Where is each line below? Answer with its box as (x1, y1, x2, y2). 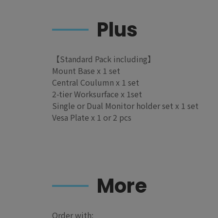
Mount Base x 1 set (52, 65, 120, 77)
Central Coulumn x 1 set (52, 76, 139, 89)
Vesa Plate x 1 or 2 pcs (52, 111, 133, 124)
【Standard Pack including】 (52, 53, 155, 65)
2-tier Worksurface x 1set (52, 88, 142, 100)
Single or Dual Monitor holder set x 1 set (52, 100, 199, 112)
